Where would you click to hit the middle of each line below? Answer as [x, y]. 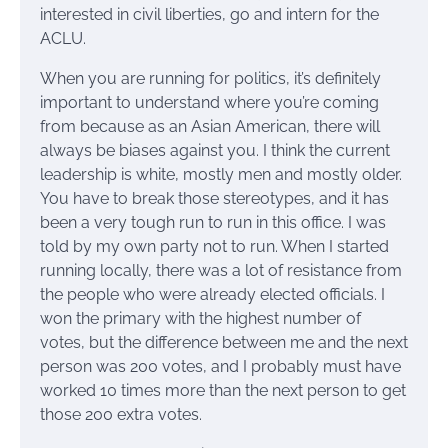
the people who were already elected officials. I [212, 295]
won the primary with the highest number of [200, 319]
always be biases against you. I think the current [215, 151]
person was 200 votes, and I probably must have [220, 367]
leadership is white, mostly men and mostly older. [221, 175]
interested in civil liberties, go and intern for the [209, 15]
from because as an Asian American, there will [210, 127]
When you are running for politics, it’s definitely [210, 79]
